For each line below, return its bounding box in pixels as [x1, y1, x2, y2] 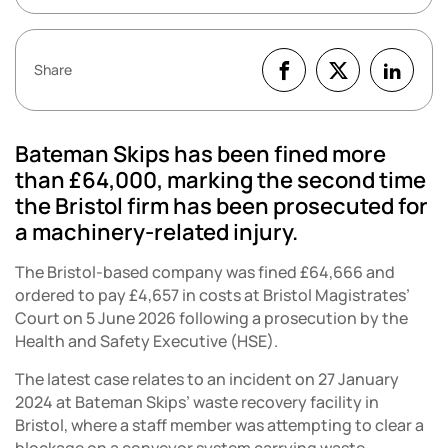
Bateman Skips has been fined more [15, 139, 386, 170]
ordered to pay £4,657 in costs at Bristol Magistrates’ [15, 284, 410, 307]
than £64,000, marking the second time [15, 165, 426, 196]
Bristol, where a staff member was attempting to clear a [15, 414, 424, 437]
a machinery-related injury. [15, 217, 298, 248]
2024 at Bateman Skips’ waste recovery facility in [15, 391, 379, 414]
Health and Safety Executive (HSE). [15, 330, 278, 353]
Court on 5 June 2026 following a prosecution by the [15, 307, 408, 330]
